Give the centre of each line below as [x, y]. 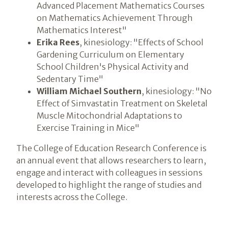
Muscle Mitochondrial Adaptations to [109, 115]
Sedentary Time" [70, 79]
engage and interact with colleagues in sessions [109, 172]
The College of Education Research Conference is [111, 148]
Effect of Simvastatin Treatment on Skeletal [122, 103]
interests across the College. [72, 197]
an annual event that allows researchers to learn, [111, 160]
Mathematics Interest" [82, 30]
